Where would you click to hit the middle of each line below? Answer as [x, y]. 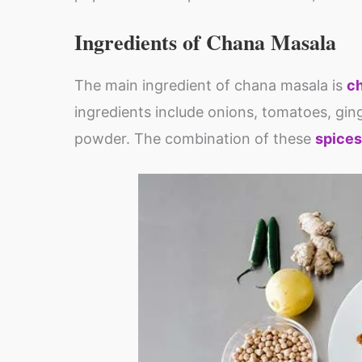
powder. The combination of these [195, 139]
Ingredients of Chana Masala [205, 42]
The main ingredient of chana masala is [210, 85]
